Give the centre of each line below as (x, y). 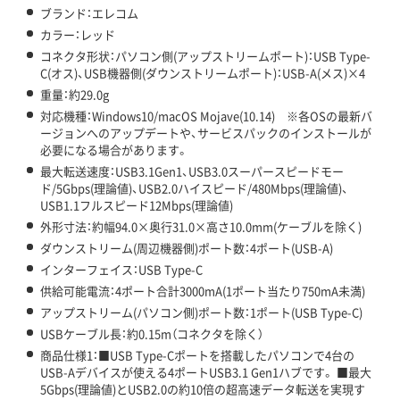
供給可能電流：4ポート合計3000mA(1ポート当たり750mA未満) (203, 291)
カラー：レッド (78, 35)
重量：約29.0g (75, 95)
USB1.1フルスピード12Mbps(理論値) (137, 205)
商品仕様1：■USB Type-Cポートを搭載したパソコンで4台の (197, 355)
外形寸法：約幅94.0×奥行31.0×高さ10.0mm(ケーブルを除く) (201, 227)
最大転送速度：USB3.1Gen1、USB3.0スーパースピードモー (192, 171)
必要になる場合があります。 (114, 150)
